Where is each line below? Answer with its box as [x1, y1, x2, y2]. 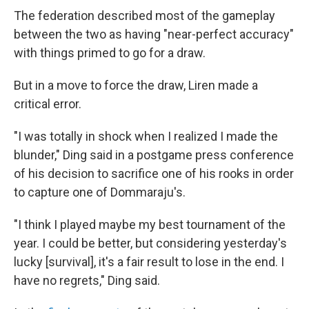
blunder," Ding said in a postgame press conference [14, 148, 294, 162]
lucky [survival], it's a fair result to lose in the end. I [14, 255, 284, 269]
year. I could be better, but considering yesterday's [14, 236, 287, 250]
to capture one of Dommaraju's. [14, 185, 186, 199]
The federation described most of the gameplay [14, 8, 275, 23]
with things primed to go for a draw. [14, 46, 206, 60]
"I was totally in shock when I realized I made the [14, 129, 278, 143]
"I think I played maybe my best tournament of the [14, 217, 286, 232]
